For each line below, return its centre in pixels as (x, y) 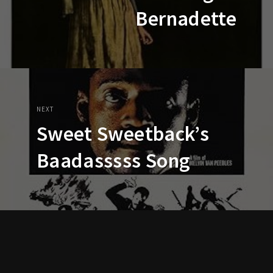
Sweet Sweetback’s (123, 133)
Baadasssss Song (114, 160)
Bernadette (186, 18)
